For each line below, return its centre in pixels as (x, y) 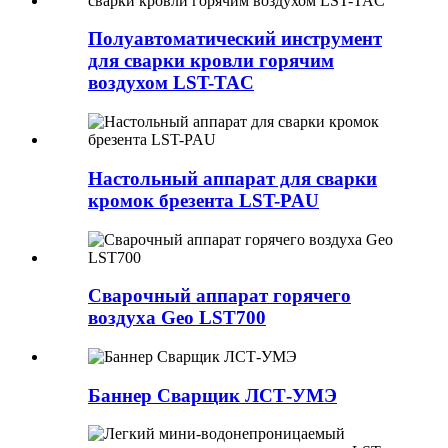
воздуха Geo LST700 (177, 318)
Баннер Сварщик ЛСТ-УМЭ (212, 395)
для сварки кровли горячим (211, 61)
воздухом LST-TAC (171, 83)
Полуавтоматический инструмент (235, 39)
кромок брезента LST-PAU (203, 200)
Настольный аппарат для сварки (232, 178)
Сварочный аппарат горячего (219, 296)
